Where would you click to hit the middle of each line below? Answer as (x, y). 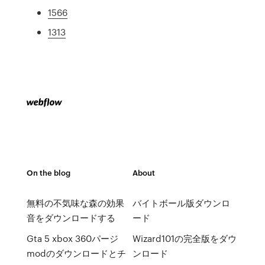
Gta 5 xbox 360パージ (72, 238)
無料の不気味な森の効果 (75, 203)
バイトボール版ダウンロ (181, 203)
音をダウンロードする (71, 218)
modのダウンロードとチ (76, 253)
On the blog (48, 172)
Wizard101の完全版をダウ (184, 238)
